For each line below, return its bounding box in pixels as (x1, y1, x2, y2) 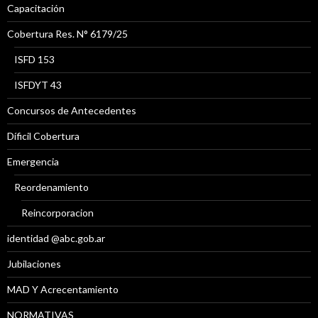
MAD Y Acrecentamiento (7, 283, 119, 296)
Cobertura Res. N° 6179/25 (7, 28, 128, 40)
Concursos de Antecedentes (7, 104, 136, 117)
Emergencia (7, 155, 59, 168)
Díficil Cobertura (7, 130, 79, 143)
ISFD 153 (14, 53, 55, 66)
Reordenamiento (14, 181, 89, 194)
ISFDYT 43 (14, 79, 62, 92)
